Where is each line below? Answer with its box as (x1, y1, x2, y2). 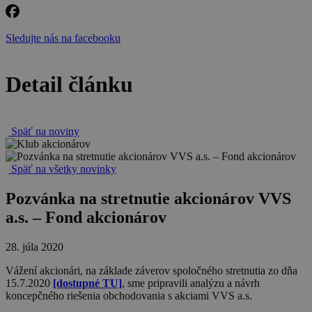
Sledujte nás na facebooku (6, 32, 120, 44)
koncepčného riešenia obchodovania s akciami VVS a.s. (6, 289, 252, 302)
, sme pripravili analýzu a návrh (122, 276, 260, 289)
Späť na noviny (11, 125, 79, 137)
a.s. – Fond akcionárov (6, 208, 166, 226)
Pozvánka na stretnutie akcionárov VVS (6, 189, 291, 208)
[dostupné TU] (53, 276, 122, 289)
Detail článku (6, 72, 133, 97)
